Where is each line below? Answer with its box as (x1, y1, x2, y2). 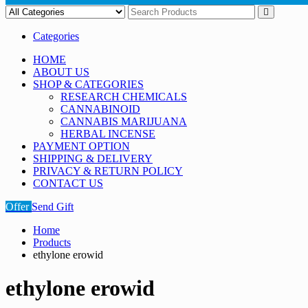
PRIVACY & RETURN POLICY (33, 164, 183, 177)
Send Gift (32, 200, 74, 212)
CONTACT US (33, 177, 103, 189)
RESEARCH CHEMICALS (60, 90, 187, 102)
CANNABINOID (60, 102, 140, 115)
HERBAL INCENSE (60, 127, 155, 140)
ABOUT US (33, 65, 89, 78)
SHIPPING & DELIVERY (33, 152, 153, 164)
